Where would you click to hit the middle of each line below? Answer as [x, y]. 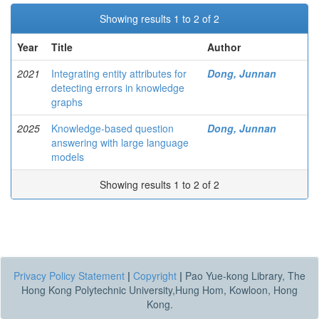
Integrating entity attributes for [119, 73]
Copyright [155, 276]
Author [224, 47]
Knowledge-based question [113, 128]
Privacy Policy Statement [69, 276]
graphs [67, 102]
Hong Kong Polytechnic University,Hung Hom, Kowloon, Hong [159, 290]
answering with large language [120, 142]
